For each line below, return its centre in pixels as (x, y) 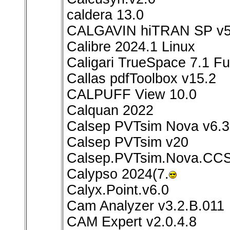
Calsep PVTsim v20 (128, 142)
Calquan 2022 (110, 111)
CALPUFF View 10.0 (132, 95)
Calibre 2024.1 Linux (131, 47)
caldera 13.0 (105, 15)
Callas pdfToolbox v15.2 (141, 79)
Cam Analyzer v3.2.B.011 (146, 206)
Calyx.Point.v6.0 (118, 190)
